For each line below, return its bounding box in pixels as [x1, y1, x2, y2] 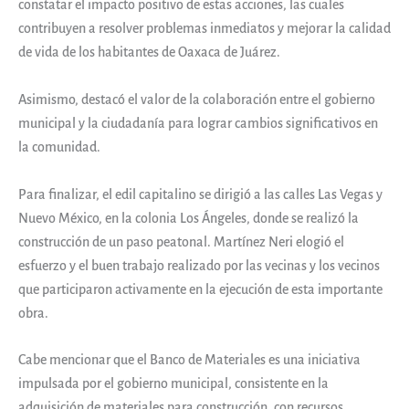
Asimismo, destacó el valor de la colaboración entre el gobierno [18, 91, 375, 107]
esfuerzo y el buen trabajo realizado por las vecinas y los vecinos [18, 257, 380, 273]
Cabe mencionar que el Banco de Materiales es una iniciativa [18, 352, 361, 368]
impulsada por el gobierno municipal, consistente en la [18, 376, 329, 392]
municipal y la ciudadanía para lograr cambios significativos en [18, 115, 378, 131]
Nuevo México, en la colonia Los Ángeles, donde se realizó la [18, 210, 359, 225]
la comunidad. [18, 139, 100, 154]
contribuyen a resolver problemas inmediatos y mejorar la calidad [18, 21, 391, 37]
